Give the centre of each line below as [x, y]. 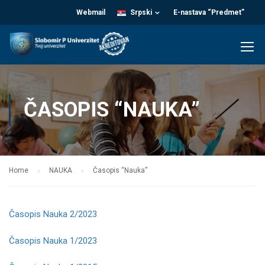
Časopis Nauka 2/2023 [53, 214]
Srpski [141, 12]
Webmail [91, 12]
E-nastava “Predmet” [209, 12]
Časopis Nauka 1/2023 [53, 241]
